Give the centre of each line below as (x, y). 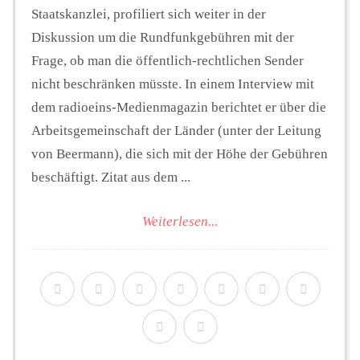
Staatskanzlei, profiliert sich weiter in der (149, 14)
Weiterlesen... (180, 221)
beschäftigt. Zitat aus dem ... (111, 178)
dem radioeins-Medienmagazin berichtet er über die (179, 108)
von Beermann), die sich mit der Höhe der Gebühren (180, 154)
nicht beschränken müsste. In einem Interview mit (173, 84)
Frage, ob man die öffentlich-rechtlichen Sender (168, 61)
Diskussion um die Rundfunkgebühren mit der (163, 38)
